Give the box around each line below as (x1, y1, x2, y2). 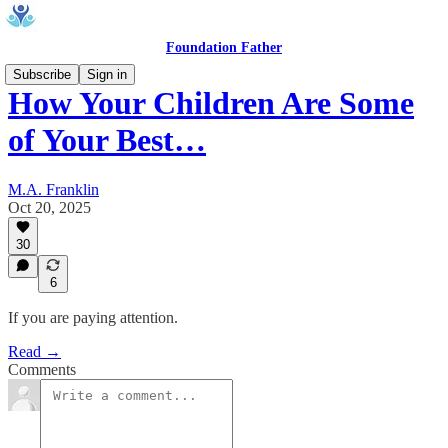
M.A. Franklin (8, 180, 99, 198)
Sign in (87, 67, 127, 82)
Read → (8, 343, 61, 360)
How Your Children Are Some (8, 85, 414, 122)
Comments (8, 361, 76, 378)
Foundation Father (166, 40, 282, 55)
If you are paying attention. (8, 309, 178, 326)
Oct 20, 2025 (8, 198, 91, 216)
